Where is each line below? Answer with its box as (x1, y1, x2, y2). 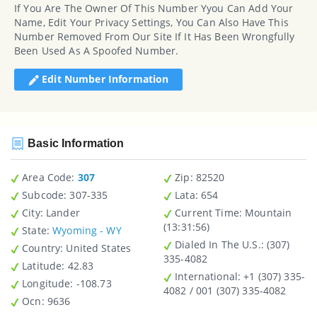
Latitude (19, 259, 62, 273)
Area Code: (19, 171, 75, 185)
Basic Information (25, 137, 125, 149)
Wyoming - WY (52, 224, 122, 238)
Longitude (19, 277, 71, 291)
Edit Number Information (39, 71, 169, 86)
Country (19, 241, 61, 255)
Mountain (241, 206, 292, 220)
